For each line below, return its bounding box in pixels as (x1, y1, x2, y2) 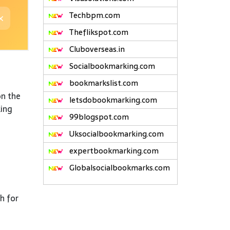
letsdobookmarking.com (67, 93, 157, 107)
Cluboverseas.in (67, 43, 125, 56)
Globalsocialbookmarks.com (67, 161, 170, 175)
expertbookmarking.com (67, 144, 159, 158)
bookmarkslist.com (67, 76, 138, 90)
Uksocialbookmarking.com (67, 127, 164, 141)
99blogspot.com (67, 110, 129, 124)
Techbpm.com (67, 9, 120, 22)
